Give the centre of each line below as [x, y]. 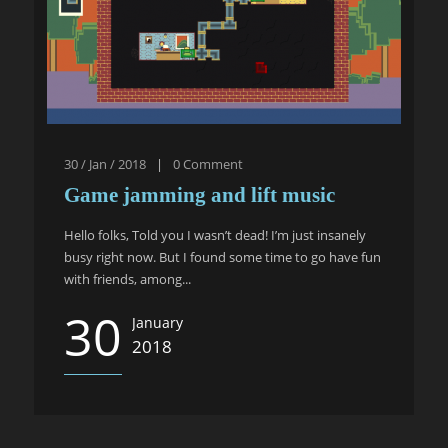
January [157, 322]
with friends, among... [127, 279]
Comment [213, 164]
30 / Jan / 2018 [105, 164]
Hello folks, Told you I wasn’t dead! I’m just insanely [215, 235]
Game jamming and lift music [199, 195]
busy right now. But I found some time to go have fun [222, 257]
